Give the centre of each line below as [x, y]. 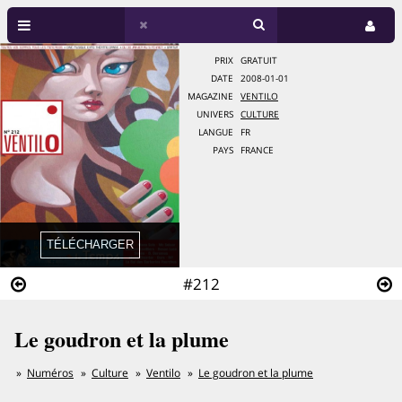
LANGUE [216, 132]
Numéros [50, 373]
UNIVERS [215, 114]
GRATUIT [259, 61]
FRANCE [257, 150]
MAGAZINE [210, 96]
